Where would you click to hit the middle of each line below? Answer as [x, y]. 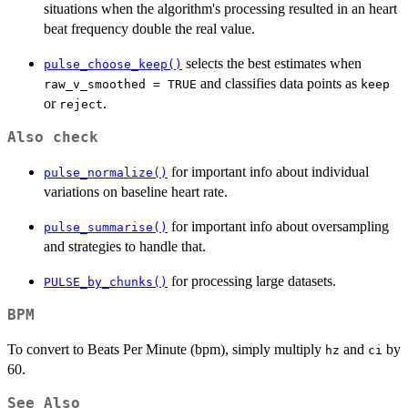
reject [81, 105]
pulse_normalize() [106, 173]
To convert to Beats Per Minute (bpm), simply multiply [166, 350]
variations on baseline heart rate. [136, 192]
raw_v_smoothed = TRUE [120, 85]
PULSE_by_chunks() [106, 282]
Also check [53, 138]
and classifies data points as [279, 84]
